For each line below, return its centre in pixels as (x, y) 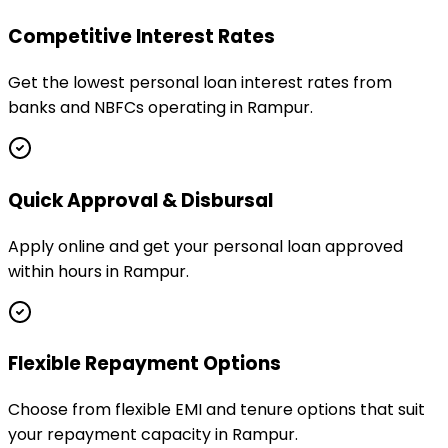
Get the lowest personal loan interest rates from (200, 83)
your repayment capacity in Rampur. (153, 434)
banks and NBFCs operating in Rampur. (160, 108)
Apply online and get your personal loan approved (205, 246)
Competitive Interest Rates (141, 37)
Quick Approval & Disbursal (140, 200)
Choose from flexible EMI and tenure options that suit (216, 409)
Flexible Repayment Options (144, 364)
